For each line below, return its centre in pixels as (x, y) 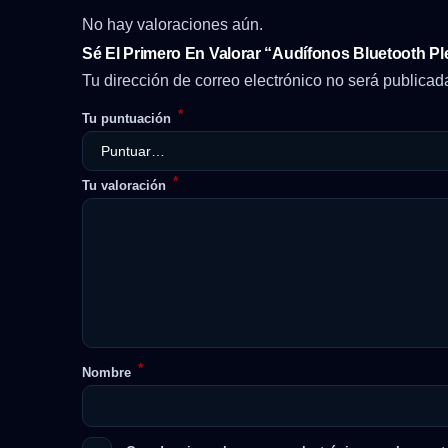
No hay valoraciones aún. (172, 25)
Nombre (108, 373)
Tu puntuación (128, 119)
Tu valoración (126, 186)
